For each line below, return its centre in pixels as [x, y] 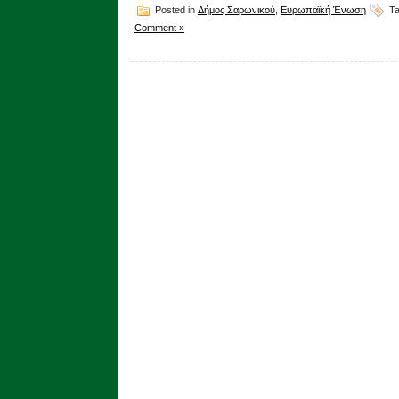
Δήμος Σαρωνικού [236, 9]
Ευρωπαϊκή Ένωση [323, 9]
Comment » [159, 28]
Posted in [175, 9]
